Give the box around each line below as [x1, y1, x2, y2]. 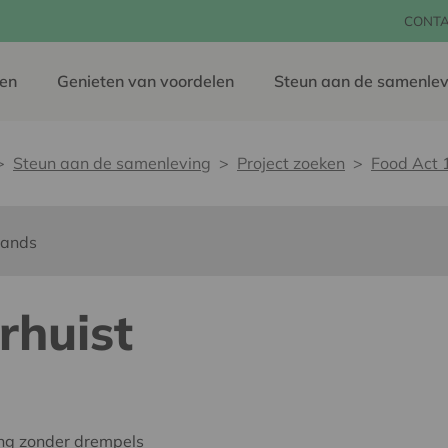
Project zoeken [237, 153, 345, 173]
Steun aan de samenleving [13, 153, 211, 173]
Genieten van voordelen [57, 71, 234, 91]
